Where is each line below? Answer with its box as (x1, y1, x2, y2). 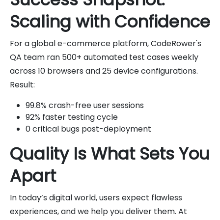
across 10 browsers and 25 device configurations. (10, 65, 198, 77)
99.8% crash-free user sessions (26, 99, 144, 111)
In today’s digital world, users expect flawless (10, 192, 182, 203)
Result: (10, 79, 35, 90)
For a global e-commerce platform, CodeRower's (10, 37, 201, 49)
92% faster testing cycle (26, 111, 118, 123)
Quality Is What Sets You (10, 141, 210, 165)
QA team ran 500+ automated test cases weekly (10, 51, 198, 63)
